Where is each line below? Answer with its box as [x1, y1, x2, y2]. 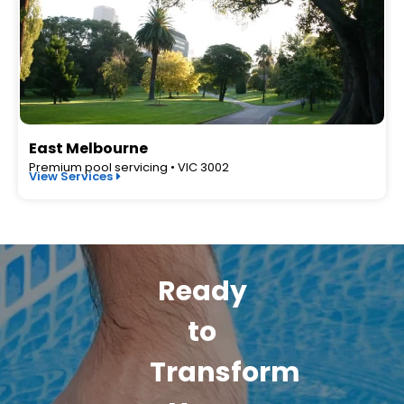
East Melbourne [29, 138, 148, 159]
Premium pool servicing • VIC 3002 [29, 159, 229, 176]
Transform [150, 353, 300, 391]
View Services [29, 168, 113, 185]
